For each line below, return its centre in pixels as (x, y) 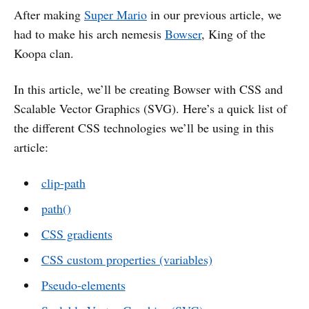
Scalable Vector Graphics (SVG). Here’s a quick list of (150, 108)
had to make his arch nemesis (89, 33)
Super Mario (116, 14)
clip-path (63, 182)
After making (49, 14)
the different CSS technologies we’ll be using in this (144, 127)
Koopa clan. (44, 53)
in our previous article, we (214, 14)
